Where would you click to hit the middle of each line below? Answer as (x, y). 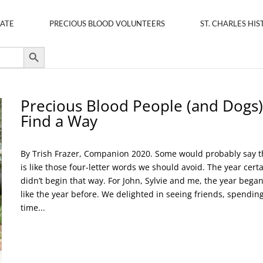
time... (33, 208)
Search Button (34, 46)
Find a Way (59, 121)
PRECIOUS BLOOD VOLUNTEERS (107, 23)
